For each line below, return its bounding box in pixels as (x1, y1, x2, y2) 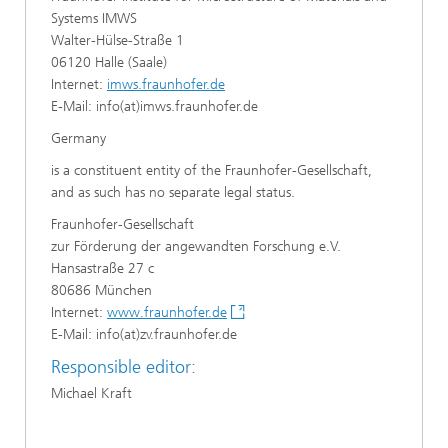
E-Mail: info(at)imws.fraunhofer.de (51, 98, 258, 115)
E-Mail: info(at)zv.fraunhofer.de (51, 326, 237, 343)
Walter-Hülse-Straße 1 (51, 32, 184, 49)
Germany (51, 130, 106, 147)
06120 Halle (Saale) (51, 54, 167, 71)
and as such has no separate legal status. (51, 184, 295, 201)
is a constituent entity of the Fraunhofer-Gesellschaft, (51, 162, 372, 179)
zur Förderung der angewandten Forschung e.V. (51, 238, 341, 255)
